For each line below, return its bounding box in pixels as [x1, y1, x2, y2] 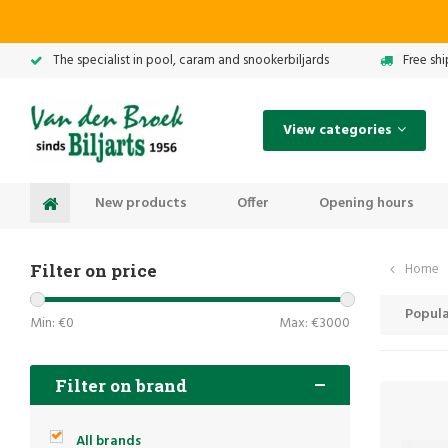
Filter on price [30, 259, 157, 282]
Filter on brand [55, 373, 187, 397]
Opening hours [319, 191, 414, 215]
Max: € [279, 312, 319, 335]
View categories [282, 119, 392, 142]
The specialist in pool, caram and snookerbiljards [53, 50, 329, 71]
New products [95, 191, 187, 215]
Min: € [30, 312, 66, 335]
